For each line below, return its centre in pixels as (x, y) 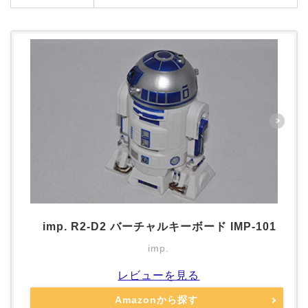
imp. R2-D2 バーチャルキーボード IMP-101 (159, 226)
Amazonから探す (157, 300)
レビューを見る (159, 275)
